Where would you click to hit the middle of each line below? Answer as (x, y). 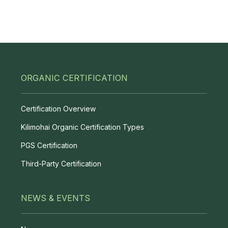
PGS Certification (49, 146)
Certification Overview (58, 109)
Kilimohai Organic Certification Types (82, 127)
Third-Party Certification (61, 164)
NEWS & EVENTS (55, 198)
